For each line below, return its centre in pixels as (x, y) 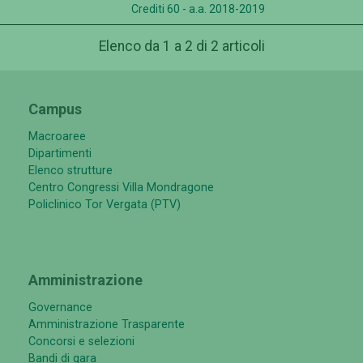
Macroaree (57, 137)
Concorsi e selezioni (81, 342)
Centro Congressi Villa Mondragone (121, 188)
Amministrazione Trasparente (107, 325)
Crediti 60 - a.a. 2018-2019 (198, 9)
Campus (55, 109)
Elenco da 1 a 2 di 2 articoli (181, 47)
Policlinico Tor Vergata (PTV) (105, 205)
